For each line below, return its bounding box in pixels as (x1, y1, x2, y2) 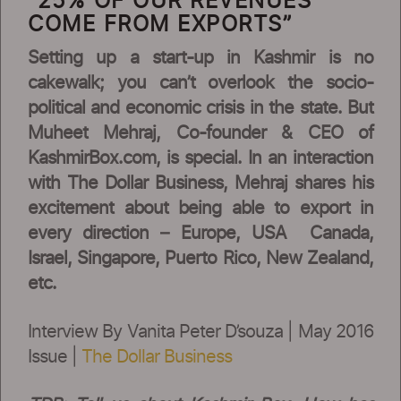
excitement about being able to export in (28, 199, 373, 218)
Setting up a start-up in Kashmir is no (28, 48, 373, 67)
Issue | (28, 347, 81, 366)
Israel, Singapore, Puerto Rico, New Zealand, (28, 249, 373, 268)
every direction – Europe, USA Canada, (28, 224, 373, 243)
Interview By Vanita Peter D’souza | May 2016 (28, 322, 373, 341)
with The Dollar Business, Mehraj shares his (28, 174, 373, 192)
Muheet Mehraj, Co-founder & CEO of (28, 124, 373, 142)
